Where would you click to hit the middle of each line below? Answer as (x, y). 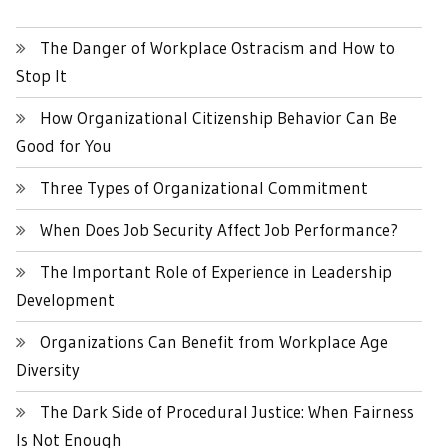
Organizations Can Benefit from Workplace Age (214, 341)
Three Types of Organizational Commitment (204, 187)
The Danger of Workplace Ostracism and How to (217, 47)
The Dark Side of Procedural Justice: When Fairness (227, 411)
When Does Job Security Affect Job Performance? (219, 229)
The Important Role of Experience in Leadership (216, 271)
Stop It (41, 75)
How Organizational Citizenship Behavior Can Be (218, 117)
